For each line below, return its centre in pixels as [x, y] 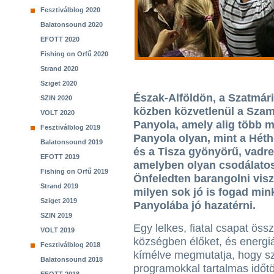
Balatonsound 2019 [72, 142]
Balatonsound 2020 [72, 24]
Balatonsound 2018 [72, 259]
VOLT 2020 [57, 113]
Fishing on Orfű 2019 [74, 171]
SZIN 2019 [56, 215]
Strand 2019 [59, 186]
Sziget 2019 [59, 201]
